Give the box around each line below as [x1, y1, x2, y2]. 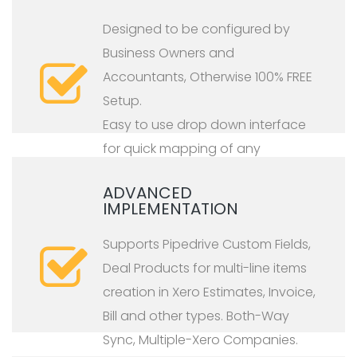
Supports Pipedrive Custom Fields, [103, 235, 311, 254]
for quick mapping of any [103, 139, 261, 159]
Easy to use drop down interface [103, 116, 306, 135]
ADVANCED [103, 182, 192, 205]
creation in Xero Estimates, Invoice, [103, 283, 316, 302]
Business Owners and [103, 44, 234, 63]
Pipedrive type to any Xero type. [103, 163, 300, 182]
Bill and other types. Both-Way [103, 307, 289, 326]
